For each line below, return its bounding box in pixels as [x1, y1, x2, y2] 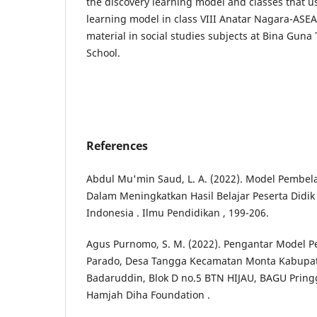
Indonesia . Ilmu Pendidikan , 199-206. [86, 206, 269, 220]
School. [86, 46, 120, 60]
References [86, 138, 148, 154]
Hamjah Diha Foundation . [86, 288, 210, 302]
